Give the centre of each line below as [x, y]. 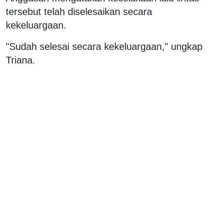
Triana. [21, 60]
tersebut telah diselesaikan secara [79, 11]
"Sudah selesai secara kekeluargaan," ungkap [104, 46]
